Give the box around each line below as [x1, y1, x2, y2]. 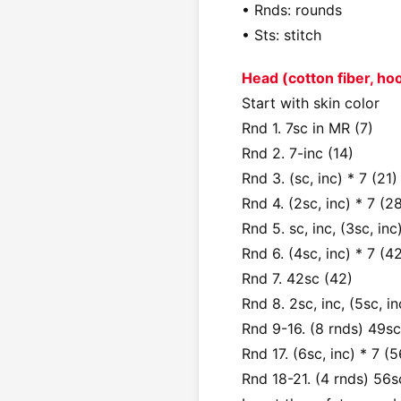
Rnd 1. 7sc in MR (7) [242, 118, 373, 137]
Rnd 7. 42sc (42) [242, 269, 353, 287]
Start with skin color [242, 93, 380, 112]
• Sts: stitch [242, 25, 321, 44]
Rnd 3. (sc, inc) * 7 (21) [242, 168, 397, 187]
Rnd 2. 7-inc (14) [242, 143, 354, 162]
